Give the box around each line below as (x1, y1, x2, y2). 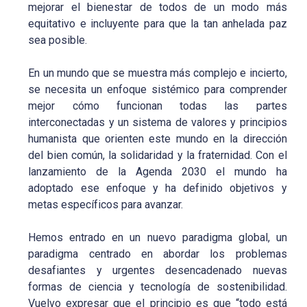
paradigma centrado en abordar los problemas (28, 247, 287, 260)
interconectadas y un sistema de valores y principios (28, 115, 287, 129)
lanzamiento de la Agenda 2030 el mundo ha (28, 164, 287, 178)
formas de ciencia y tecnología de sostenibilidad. (28, 280, 287, 293)
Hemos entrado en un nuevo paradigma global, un (28, 230, 287, 244)
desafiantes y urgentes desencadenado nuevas (28, 263, 287, 277)
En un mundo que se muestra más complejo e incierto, (28, 66, 287, 79)
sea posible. (28, 33, 88, 47)
